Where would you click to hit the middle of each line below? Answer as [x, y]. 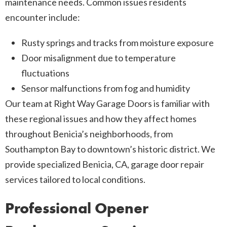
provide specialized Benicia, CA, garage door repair [105, 164]
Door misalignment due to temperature [99, 58]
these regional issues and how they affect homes [101, 119]
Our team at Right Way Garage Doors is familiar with [107, 104]
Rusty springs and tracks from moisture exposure [118, 43]
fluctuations [45, 73]
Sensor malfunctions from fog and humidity [106, 88]
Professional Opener [77, 209]
